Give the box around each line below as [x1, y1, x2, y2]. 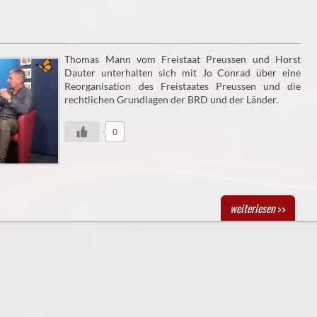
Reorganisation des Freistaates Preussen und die [64, 79, 301, 92]
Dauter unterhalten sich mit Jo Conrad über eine [64, 66, 301, 79]
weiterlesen [229, 200, 275, 216]
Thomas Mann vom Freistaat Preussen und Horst [64, 52, 301, 65]
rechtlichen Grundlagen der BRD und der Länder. [64, 93, 279, 105]
